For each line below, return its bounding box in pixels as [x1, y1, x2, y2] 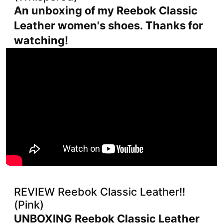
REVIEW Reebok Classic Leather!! [14, 185, 185, 198]
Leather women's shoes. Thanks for [14, 18, 203, 32]
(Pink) [14, 198, 44, 211]
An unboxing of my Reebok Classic [14, 3, 198, 17]
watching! [14, 33, 68, 47]
